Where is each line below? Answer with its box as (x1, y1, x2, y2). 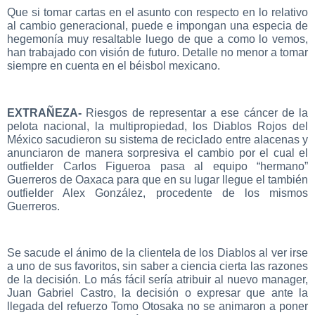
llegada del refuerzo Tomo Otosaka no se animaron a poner (7, 300, 308, 313)
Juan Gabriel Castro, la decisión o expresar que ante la (7, 287, 308, 300)
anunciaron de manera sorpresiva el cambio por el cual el (7, 146, 308, 159)
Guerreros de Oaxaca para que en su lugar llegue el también (7, 173, 308, 186)
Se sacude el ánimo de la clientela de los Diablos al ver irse (7, 247, 308, 259)
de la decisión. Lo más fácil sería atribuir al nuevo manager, (7, 274, 308, 286)
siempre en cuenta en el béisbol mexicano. (7, 59, 220, 72)
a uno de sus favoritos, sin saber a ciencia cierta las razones (7, 260, 308, 273)
